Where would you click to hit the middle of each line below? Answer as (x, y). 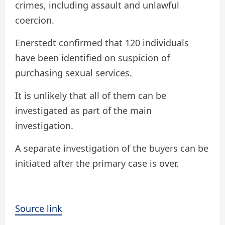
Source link (39, 208)
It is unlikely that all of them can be (91, 95)
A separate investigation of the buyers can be (112, 148)
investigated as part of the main (83, 110)
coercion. (35, 20)
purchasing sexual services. (74, 73)
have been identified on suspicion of (92, 58)
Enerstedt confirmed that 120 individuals (102, 42)
